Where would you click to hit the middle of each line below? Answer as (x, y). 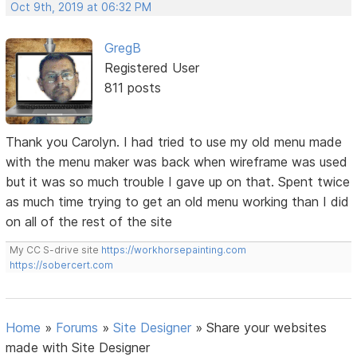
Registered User (151, 67)
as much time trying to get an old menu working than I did (178, 201)
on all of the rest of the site (89, 221)
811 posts (132, 87)
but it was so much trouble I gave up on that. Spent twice (178, 181)
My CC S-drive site (56, 249)
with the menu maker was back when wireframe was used (177, 161)
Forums (77, 327)
